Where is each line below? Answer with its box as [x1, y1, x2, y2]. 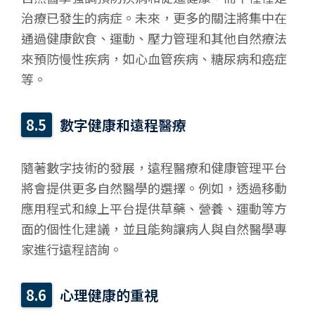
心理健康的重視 [60, 285, 159, 306]
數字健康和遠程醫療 [60, 115, 187, 136]
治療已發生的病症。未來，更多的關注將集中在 [21, 8, 287, 27]
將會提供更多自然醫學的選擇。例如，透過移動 [21, 179, 287, 198]
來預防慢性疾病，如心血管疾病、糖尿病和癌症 [21, 49, 287, 68]
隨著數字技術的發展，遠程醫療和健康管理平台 [21, 158, 287, 177]
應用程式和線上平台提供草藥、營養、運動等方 [21, 199, 287, 218]
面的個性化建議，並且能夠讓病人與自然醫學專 [21, 219, 287, 238]
